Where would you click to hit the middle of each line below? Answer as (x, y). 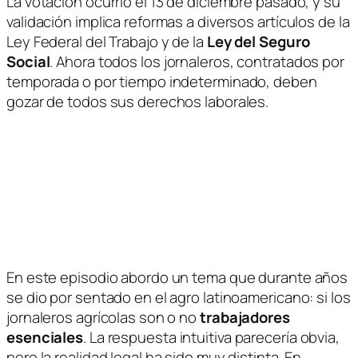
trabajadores (245, 317)
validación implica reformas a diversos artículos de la (178, 21)
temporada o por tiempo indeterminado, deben (162, 81)
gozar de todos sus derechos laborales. (138, 101)
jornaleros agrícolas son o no (103, 317)
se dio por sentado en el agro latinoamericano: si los (179, 297)
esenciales (45, 337)
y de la (182, 41)
